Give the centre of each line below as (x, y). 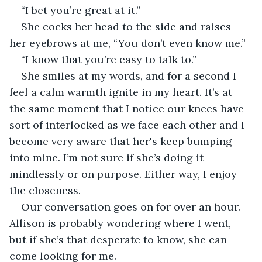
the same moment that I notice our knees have (128, 108)
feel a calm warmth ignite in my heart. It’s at (122, 92)
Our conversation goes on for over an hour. (132, 206)
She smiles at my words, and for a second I (130, 75)
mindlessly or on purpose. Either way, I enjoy (125, 174)
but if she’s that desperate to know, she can (120, 239)
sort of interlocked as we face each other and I (128, 125)
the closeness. (45, 190)
